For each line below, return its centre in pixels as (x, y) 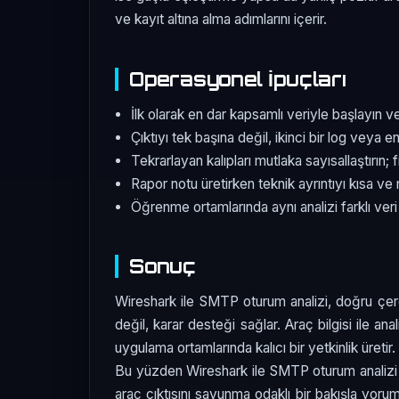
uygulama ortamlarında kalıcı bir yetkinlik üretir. (255, 348)
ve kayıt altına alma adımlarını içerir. (221, 20)
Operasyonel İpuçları (238, 78)
